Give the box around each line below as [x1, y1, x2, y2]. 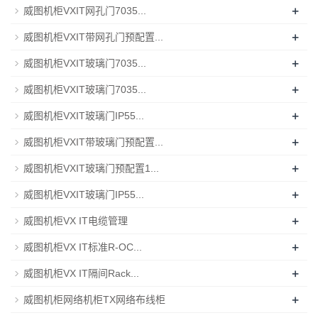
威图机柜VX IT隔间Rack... [23, 267, 139, 279]
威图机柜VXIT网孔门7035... [23, 4, 146, 16]
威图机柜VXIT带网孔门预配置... [23, 31, 163, 43]
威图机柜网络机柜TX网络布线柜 [23, 293, 165, 305]
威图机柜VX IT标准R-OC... [23, 241, 142, 253]
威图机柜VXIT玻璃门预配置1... [23, 162, 159, 174]
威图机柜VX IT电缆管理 [23, 214, 128, 226]
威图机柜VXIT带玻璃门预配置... [23, 136, 163, 148]
